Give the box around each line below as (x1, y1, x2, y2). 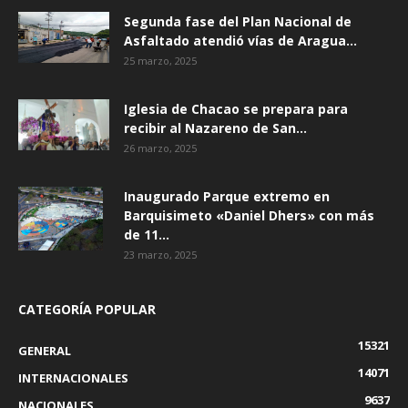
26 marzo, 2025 (124, 141, 197, 155)
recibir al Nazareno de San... (124, 119, 307, 137)
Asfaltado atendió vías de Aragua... (124, 32, 357, 49)
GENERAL (18, 342, 71, 359)
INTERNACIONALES (18, 370, 128, 386)
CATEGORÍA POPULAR (18, 301, 156, 318)
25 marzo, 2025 (124, 54, 197, 67)
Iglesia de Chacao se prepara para (124, 100, 348, 117)
